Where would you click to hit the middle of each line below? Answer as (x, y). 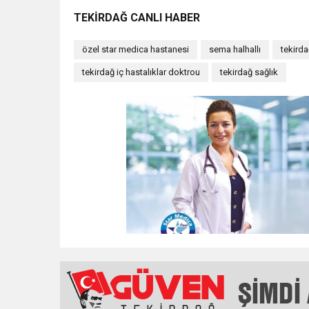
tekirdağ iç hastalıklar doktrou (141, 72)
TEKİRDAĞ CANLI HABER (137, 17)
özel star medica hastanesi (136, 49)
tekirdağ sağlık (249, 72)
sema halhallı (235, 49)
